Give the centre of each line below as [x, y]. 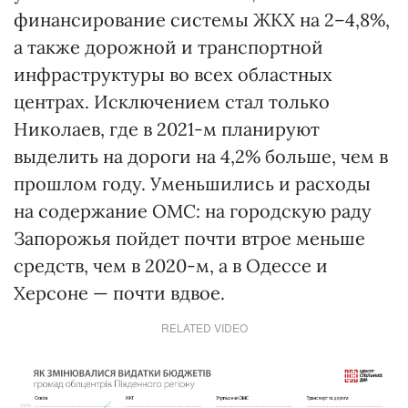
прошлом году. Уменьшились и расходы [192, 183]
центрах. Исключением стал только [172, 101]
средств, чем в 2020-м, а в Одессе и [171, 265]
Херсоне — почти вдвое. [119, 292]
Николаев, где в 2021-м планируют [167, 128]
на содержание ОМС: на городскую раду [193, 210]
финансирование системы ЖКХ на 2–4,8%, [202, 19]
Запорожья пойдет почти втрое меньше [189, 238]
